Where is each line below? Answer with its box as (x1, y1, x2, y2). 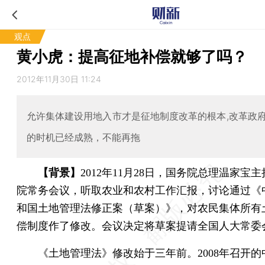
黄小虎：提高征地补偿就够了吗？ (17, 47, 247, 66)
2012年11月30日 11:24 (17, 74, 101, 84)
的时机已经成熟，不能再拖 (26, 131, 140, 143)
